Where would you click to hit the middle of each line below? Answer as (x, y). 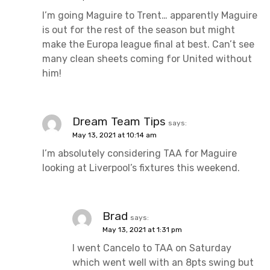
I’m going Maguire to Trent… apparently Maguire (150, 15)
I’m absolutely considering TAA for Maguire (140, 153)
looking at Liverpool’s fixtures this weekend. (141, 168)
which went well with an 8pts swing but (163, 262)
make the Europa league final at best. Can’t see (148, 44)
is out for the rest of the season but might (139, 30)
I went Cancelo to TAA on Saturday (152, 248)
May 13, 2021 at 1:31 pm (142, 229)
